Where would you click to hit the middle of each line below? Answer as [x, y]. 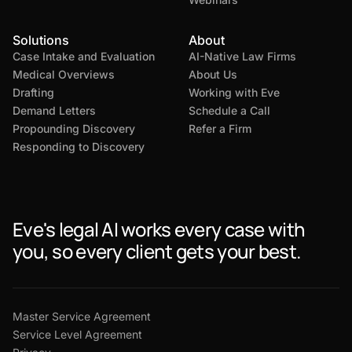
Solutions [41, 40]
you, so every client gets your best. [157, 251]
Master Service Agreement [82, 317]
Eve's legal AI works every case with [159, 229]
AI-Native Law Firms [242, 57]
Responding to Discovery [79, 147]
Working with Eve [234, 93]
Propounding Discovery [74, 129]
